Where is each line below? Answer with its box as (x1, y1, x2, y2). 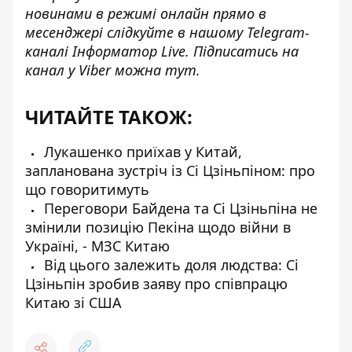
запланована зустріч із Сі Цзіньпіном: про (25, 161, 315, 180)
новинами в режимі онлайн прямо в (25, 4, 266, 23)
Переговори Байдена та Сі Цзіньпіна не (40, 199, 317, 218)
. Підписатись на (185, 42, 299, 60)
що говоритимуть (25, 180, 149, 199)
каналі (25, 42, 72, 60)
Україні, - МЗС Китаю (25, 236, 170, 255)
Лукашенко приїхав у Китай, (40, 142, 242, 161)
